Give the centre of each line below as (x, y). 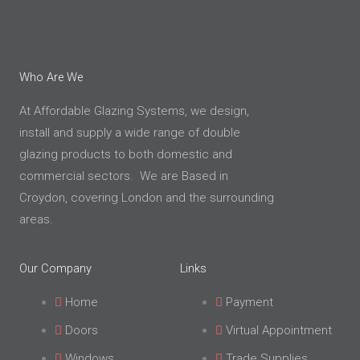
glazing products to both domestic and (126, 155)
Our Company (55, 269)
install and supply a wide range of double (130, 133)
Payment (249, 303)
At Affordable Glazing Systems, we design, (134, 111)
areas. (36, 220)
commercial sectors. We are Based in (124, 176)
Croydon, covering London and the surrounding (147, 198)
